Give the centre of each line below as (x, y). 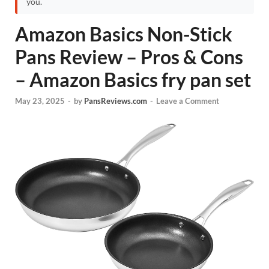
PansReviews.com (116, 101)
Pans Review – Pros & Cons (129, 57)
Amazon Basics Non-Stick (124, 34)
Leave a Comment (188, 101)
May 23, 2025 (40, 101)
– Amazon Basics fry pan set (133, 80)
